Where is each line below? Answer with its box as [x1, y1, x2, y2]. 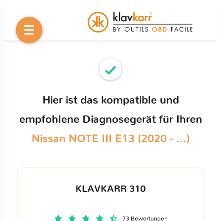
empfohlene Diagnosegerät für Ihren [19, 114, 202, 125]
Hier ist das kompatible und [42, 95, 179, 106]
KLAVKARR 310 [75, 184, 146, 194]
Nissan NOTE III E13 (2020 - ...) [31, 133, 190, 144]
